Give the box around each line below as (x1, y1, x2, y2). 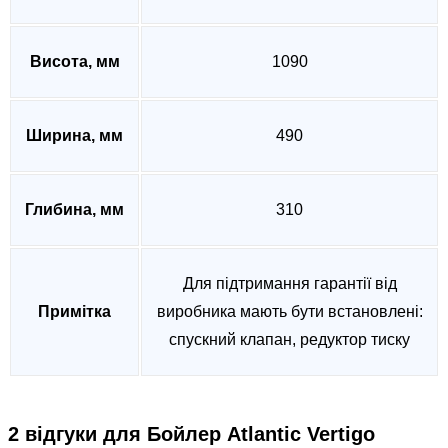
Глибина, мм (25, 201, 124, 219)
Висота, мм (29, 53, 120, 71)
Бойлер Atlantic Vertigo (147, 423, 375, 446)
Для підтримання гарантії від (182, 275, 397, 293)
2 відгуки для (8, 423, 147, 446)
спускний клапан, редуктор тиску (169, 331, 410, 349)
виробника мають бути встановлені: (156, 303, 423, 321)
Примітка (38, 303, 111, 321)
